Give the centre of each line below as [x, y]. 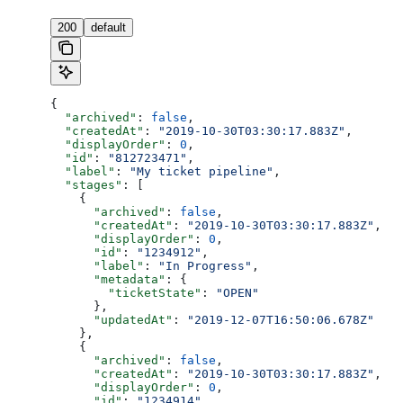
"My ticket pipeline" [201, 172]
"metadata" [108, 280]
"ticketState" [126, 293]
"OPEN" [237, 293]
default [108, 28]
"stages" [86, 185]
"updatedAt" [112, 320]
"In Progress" [205, 266]
